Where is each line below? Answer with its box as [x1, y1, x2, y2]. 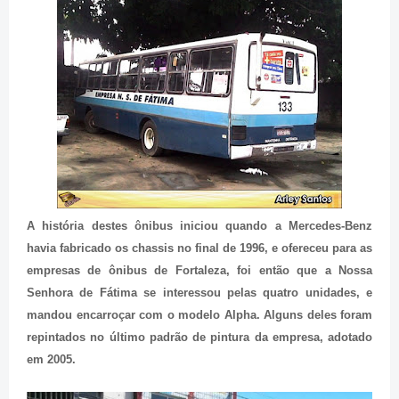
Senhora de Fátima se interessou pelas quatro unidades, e [27, 286, 372, 300]
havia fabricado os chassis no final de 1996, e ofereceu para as [27, 241, 372, 256]
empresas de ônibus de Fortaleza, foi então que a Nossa [27, 264, 372, 278]
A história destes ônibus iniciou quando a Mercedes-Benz [27, 219, 372, 233]
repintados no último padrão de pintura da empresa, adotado [27, 330, 372, 345]
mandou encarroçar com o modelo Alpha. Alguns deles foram [27, 308, 372, 322]
